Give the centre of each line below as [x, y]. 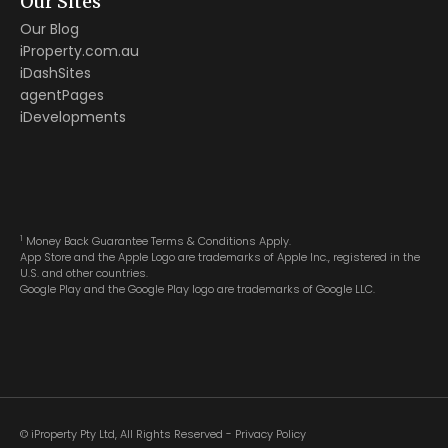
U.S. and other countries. [84, 273]
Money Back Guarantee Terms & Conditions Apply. [157, 241]
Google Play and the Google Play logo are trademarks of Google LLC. [197, 289]
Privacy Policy [270, 433]
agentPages [62, 95]
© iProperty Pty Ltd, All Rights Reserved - [127, 433]
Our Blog [49, 29]
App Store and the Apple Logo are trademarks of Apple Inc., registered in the [220, 257]
